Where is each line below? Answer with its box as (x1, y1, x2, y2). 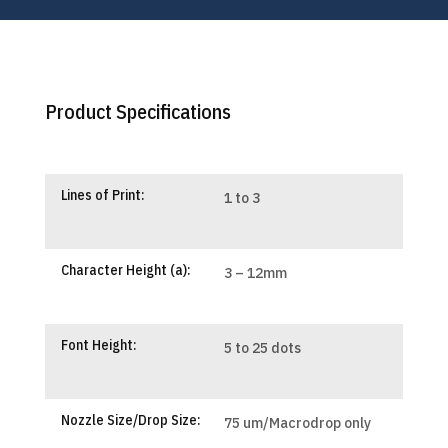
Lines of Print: (60, 185, 145, 204)
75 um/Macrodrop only (223, 413, 371, 432)
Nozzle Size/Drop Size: (60, 410, 201, 429)
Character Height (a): (60, 260, 191, 279)
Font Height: (60, 335, 137, 354)
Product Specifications (44, 97, 231, 125)
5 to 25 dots (223, 338, 301, 357)
